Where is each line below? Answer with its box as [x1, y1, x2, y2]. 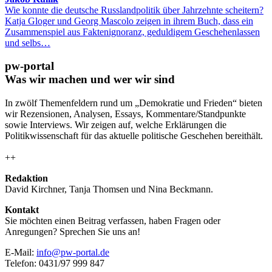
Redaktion [5, 172, 48, 183]
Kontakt [5, 204, 39, 215]
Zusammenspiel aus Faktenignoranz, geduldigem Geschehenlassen [5, 26, 260, 37]
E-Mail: [5, 246, 36, 257]
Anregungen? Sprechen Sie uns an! [5, 226, 140, 237]
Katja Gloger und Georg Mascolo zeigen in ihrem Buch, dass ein [5, 15, 253, 26]
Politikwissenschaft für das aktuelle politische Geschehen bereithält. [5, 130, 263, 141]
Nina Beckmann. [148, 183, 213, 194]
